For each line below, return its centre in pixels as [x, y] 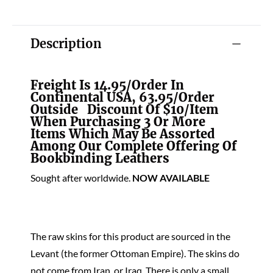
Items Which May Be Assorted [123, 134]
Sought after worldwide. [81, 178]
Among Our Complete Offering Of [133, 146]
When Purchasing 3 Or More [118, 122]
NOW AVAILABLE [171, 178]
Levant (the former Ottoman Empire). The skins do [135, 253]
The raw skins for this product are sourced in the [130, 236]
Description [66, 44]
